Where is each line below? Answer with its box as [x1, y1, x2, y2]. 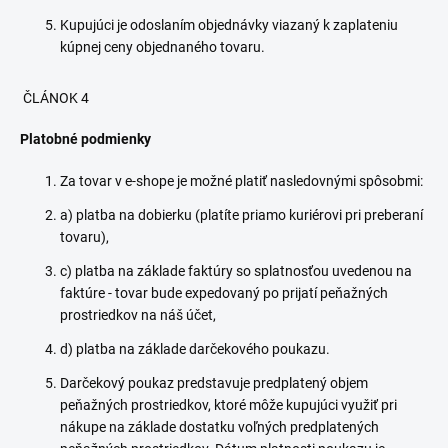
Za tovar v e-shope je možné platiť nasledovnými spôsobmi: [60, 173, 423, 189]
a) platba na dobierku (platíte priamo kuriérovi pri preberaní [60, 207, 423, 223]
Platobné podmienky [20, 131, 151, 147]
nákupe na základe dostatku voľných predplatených [60, 419, 379, 435]
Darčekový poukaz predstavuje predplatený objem [60, 375, 368, 391]
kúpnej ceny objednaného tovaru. [60, 39, 265, 55]
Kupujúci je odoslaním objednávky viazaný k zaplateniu [60, 17, 398, 33]
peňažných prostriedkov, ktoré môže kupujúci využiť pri [60, 397, 397, 413]
